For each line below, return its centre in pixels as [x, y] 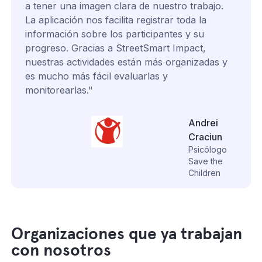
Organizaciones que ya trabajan [127, 233]
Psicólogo [208, 149]
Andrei [204, 123]
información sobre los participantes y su [115, 34]
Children [205, 173]
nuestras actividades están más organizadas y [127, 62]
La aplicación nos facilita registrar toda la [116, 20]
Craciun [206, 137]
